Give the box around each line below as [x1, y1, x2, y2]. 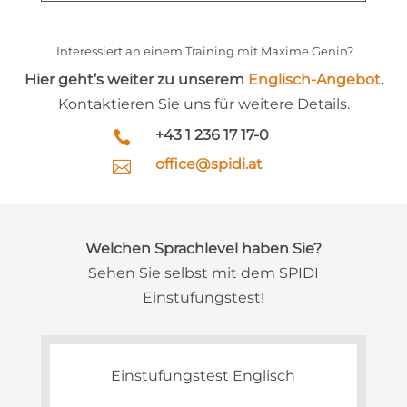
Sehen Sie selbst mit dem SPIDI [87, 263, 319, 282]
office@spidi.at [155, 154, 263, 173]
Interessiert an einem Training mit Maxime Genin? [54, 43, 353, 58]
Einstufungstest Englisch [111, 366, 296, 384]
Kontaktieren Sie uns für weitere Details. [57, 94, 350, 113]
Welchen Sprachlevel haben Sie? [84, 239, 322, 257]
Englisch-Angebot [247, 70, 381, 88]
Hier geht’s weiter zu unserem [24, 70, 248, 88]
